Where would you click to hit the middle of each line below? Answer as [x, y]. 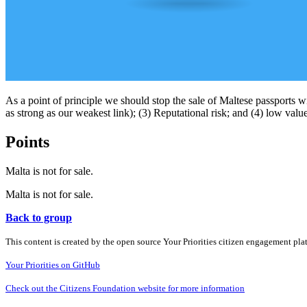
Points [27, 142]
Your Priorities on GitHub [53, 265]
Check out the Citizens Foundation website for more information [125, 288]
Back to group [39, 217]
